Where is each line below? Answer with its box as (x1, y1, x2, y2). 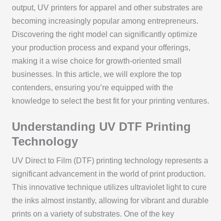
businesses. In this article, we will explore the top (11, 70, 182, 78)
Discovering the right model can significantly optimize (11, 30, 197, 38)
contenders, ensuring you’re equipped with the (11, 83, 173, 92)
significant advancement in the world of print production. (11, 170, 206, 179)
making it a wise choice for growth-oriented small (11, 56, 182, 65)
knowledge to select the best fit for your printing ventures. (11, 96, 209, 105)
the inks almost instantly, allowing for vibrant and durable (11, 196, 209, 205)
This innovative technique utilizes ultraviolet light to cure (11, 183, 207, 192)
